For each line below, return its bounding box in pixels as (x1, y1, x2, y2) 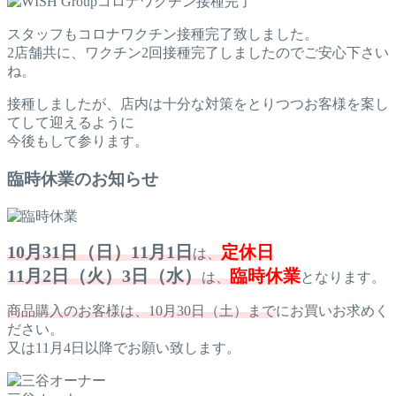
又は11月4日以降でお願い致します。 (7, 339, 240, 355)
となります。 (301, 269, 385, 285)
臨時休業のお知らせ (7, 169, 158, 188)
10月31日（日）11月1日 (7, 241, 193, 262)
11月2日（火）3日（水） (7, 265, 202, 286)
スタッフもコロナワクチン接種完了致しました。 (7, 27, 318, 42)
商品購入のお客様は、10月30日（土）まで (7, 302, 276, 318)
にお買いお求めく (276, 302, 389, 318)
